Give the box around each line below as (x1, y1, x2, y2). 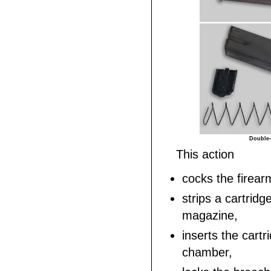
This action (176, 148, 234, 161)
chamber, (182, 246, 232, 259)
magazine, (182, 209, 238, 222)
